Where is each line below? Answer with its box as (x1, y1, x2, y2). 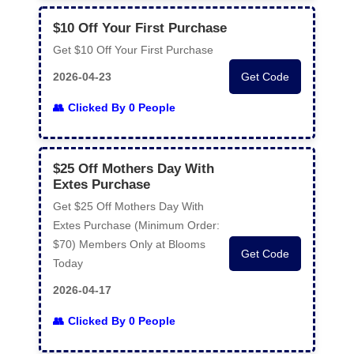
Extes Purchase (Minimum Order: (53, 219, 220, 232)
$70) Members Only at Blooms (53, 238, 205, 250)
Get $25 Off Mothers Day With (53, 200, 204, 213)
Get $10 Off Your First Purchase (53, 43, 213, 56)
